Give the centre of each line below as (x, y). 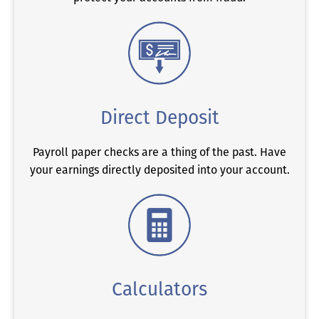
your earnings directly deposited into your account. (159, 169)
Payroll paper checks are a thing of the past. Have (159, 152)
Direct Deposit (159, 117)
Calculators (159, 289)
